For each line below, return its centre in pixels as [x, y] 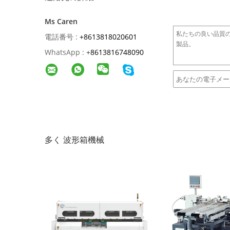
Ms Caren [61, 21]
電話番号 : [61, 37]
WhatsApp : [64, 52]
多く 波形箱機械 [74, 140]
